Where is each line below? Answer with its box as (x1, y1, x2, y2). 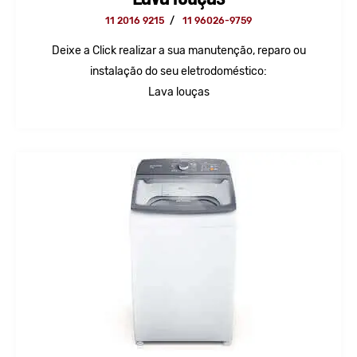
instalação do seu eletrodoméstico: (90, 65, 267, 79)
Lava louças (147, 85, 210, 100)
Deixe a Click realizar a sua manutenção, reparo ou (51, 44, 306, 58)
